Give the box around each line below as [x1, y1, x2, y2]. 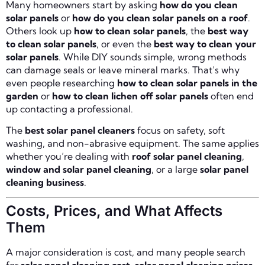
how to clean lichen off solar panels [52, 89, 208, 102]
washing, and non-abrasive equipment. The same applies [6, 137, 259, 149]
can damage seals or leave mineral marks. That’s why [6, 63, 240, 76]
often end [208, 89, 254, 102]
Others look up [6, 24, 74, 37]
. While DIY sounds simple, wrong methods [59, 50, 247, 63]
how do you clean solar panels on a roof [72, 11, 248, 24]
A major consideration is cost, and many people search [6, 246, 245, 258]
